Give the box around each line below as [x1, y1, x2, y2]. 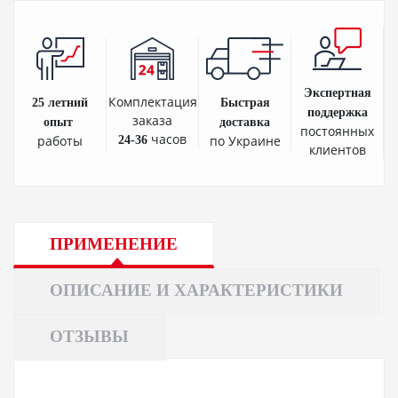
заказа [132, 112, 172, 130]
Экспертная [303, 86, 371, 100]
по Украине [209, 131, 281, 149]
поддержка [306, 106, 368, 120]
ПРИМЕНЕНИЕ [50, 234, 178, 253]
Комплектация [107, 93, 197, 111]
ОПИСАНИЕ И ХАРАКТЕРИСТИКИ [50, 280, 343, 299]
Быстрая [219, 95, 270, 109]
